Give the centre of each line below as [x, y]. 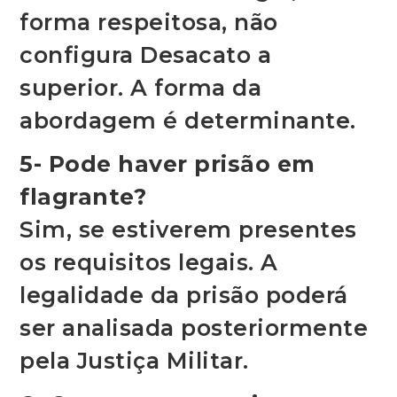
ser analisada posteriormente [194, 328]
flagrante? [83, 197]
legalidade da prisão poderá [184, 296]
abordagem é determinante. [188, 121]
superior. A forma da [141, 88]
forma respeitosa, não [149, 23]
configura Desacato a [146, 55]
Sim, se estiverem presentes [188, 230]
